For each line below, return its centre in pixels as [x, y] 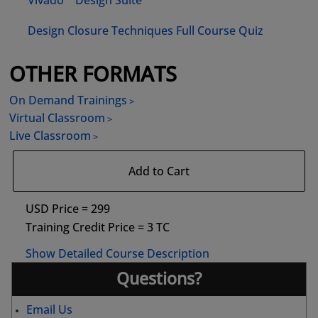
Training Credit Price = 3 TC [98, 227]
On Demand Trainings [68, 100]
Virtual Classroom [57, 118]
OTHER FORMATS [93, 74]
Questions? [159, 279]
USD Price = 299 [68, 209]
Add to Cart [159, 171]
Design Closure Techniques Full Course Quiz [146, 31]
